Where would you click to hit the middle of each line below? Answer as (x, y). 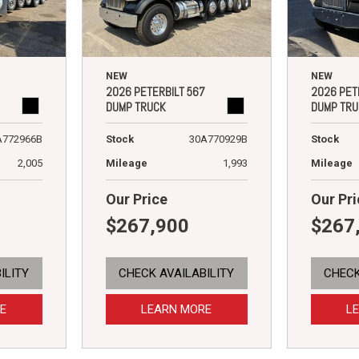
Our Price (136, 199)
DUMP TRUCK (135, 107)
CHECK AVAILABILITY (177, 273)
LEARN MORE (177, 309)
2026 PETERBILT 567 (155, 91)
